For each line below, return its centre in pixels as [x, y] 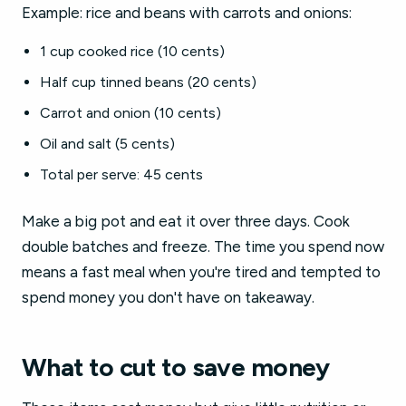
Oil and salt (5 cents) [107, 144]
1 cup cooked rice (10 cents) [132, 51]
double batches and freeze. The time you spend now [203, 246]
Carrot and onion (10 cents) [130, 113]
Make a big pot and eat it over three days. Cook [186, 221]
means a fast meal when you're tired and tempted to [201, 272]
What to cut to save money [175, 367]
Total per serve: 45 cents [121, 174]
